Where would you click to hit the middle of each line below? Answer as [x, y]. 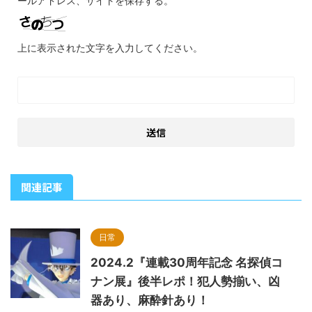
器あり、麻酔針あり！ [150, 300]
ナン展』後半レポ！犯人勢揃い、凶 [185, 281]
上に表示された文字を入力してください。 [110, 47]
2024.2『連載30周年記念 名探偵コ [187, 262]
